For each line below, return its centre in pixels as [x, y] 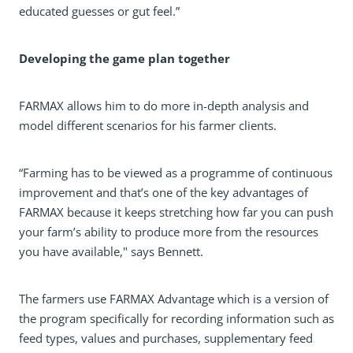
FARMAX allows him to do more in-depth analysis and [164, 106]
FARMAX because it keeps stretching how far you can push [176, 212]
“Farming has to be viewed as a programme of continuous [176, 173]
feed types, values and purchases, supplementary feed [166, 338]
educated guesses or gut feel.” [99, 11]
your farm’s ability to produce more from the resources [169, 232]
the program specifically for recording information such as [176, 318]
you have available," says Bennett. [111, 251]
